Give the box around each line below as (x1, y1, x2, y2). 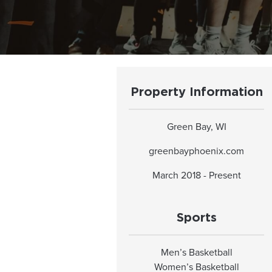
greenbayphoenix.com (149, 144, 245, 157)
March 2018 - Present (152, 169, 241, 182)
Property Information (130, 86, 263, 98)
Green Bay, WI (166, 120, 226, 133)
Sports (176, 211, 217, 224)
